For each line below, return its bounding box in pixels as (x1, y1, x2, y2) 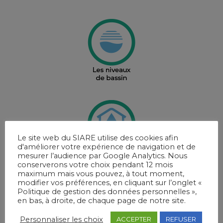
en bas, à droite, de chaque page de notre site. (17, 196, 186, 205)
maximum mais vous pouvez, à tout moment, (17, 169, 184, 178)
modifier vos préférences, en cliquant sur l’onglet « (17, 178, 202, 187)
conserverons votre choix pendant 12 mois (17, 160, 173, 169)
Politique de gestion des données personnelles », (17, 187, 197, 196)
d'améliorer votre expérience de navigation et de (17, 142, 196, 151)
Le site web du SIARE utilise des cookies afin (17, 133, 178, 142)
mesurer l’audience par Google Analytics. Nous (17, 151, 187, 160)
